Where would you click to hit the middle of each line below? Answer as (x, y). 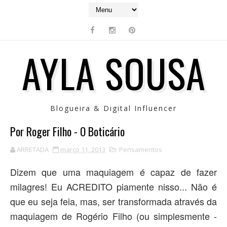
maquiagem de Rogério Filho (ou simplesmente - (113, 216)
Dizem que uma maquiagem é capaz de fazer (113, 172)
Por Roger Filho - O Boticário (67, 131)
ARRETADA (33, 149)
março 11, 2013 (83, 149)
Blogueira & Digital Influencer (113, 108)
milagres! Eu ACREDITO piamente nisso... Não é (113, 186)
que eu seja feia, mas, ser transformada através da (113, 201)
